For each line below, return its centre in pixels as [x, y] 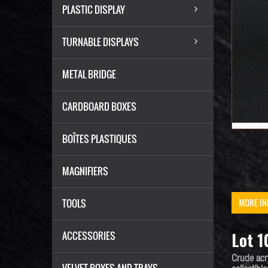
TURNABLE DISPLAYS [100, 42]
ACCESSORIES [89, 236]
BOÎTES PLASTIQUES [100, 139]
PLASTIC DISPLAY [94, 10]
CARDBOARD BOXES [99, 106]
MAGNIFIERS [85, 171]
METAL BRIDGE [89, 74]
